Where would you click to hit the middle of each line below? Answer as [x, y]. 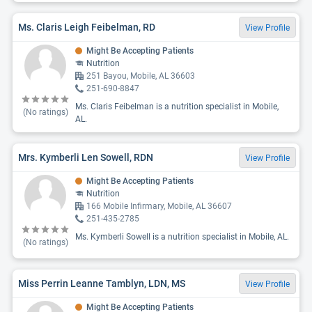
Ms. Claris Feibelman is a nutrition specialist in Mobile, [177, 107]
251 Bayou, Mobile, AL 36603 [141, 76]
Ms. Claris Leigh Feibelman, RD [87, 27]
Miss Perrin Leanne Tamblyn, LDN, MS [102, 283]
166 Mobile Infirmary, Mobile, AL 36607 [159, 206]
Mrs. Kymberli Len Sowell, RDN [86, 157]
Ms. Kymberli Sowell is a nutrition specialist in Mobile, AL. [182, 237]
